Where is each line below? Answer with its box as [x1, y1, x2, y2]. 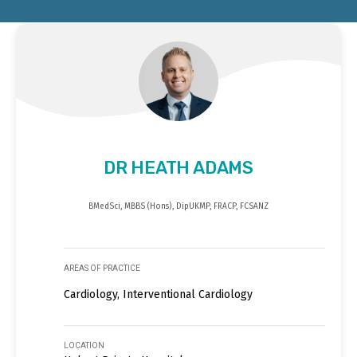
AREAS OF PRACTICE [64, 263, 140, 273]
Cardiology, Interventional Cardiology [64, 287, 253, 301]
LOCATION [64, 340, 104, 350]
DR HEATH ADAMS [104, 156, 253, 178]
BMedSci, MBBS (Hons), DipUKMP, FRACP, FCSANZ [88, 201, 269, 211]
